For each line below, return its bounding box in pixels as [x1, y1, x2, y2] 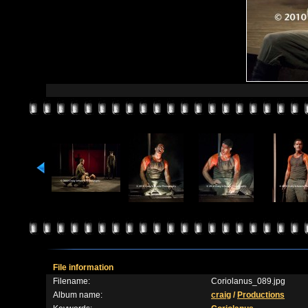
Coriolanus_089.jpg [211, 276, 285, 286]
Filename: [53, 276, 90, 286]
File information [53, 263, 113, 272]
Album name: [53, 290, 102, 300]
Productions [237, 290, 285, 300]
